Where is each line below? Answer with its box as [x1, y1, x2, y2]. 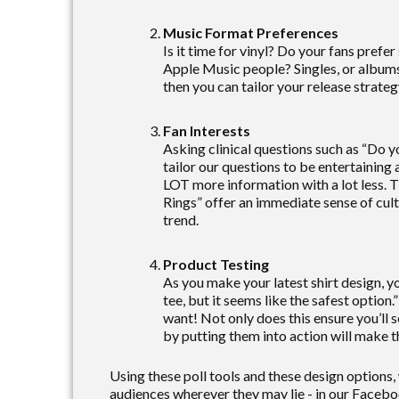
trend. [163, 210, 199, 228]
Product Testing [163, 255, 269, 273]
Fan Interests [163, 121, 250, 139]
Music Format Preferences [163, 23, 338, 41]
